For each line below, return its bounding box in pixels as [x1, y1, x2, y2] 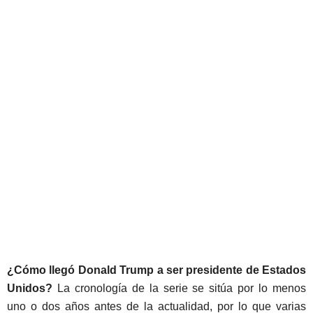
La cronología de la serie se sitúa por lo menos [52, 282, 306, 295]
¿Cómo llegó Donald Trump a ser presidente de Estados [7, 264, 306, 277]
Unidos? [7, 282, 52, 295]
